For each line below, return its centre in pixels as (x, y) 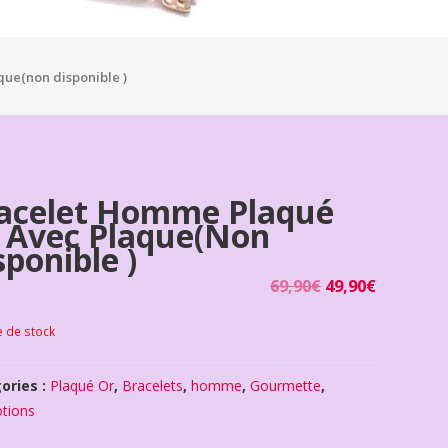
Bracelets (153, 386)
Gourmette (286, 386)
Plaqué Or (82, 386)
